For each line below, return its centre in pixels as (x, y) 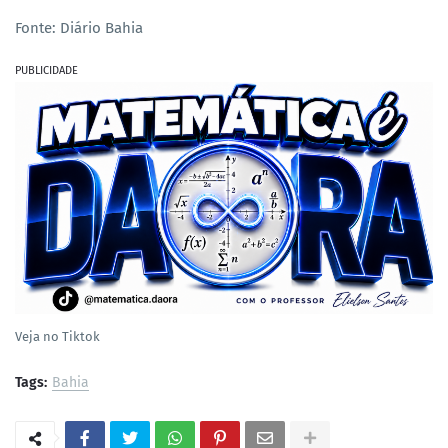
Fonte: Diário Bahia (81, 28)
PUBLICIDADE (46, 71)
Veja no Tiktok (57, 337)
